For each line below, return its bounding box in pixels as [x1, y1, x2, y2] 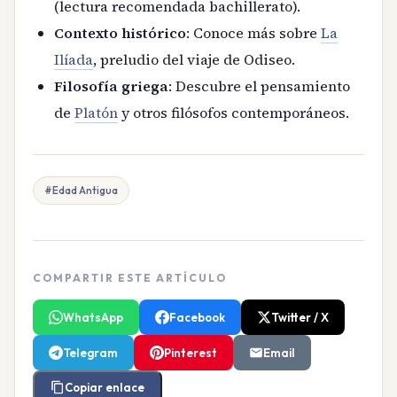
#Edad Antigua [44, 183, 118, 197]
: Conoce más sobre [186, 22, 321, 43]
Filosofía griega [54, 75, 168, 96]
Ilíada [54, 49, 93, 69]
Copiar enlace [65, 379, 144, 394]
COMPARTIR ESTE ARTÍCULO [33, 270, 227, 284]
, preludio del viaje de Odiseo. [93, 49, 295, 69]
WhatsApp [63, 309, 123, 324]
